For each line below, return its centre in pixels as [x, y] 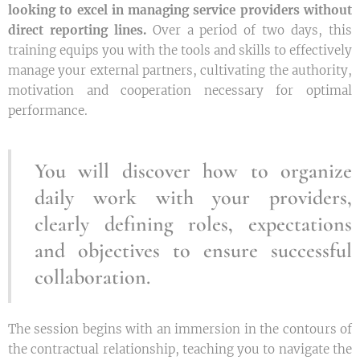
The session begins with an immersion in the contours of [180, 329]
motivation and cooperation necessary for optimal [180, 90]
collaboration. [92, 276]
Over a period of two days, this [252, 30]
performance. [48, 110]
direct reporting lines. [80, 30]
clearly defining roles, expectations [193, 223]
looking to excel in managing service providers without [180, 10]
